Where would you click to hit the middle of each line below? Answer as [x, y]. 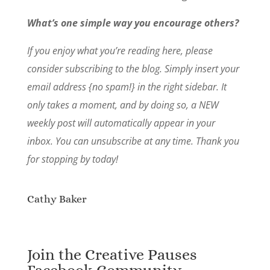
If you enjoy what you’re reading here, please [120, 50]
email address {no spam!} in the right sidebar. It [127, 86]
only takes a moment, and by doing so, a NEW [123, 105]
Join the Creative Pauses [112, 254]
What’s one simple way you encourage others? [133, 23]
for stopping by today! [72, 159]
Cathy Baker [57, 199]
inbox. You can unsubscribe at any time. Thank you [133, 141]
